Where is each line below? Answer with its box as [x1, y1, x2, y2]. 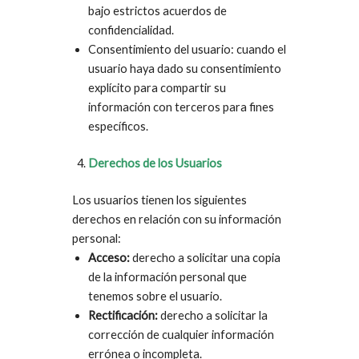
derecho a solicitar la [158, 309, 268, 323]
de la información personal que [88, 270, 247, 284]
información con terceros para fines [88, 100, 274, 115]
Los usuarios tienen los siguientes [72, 193, 247, 208]
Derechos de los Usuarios [88, 156, 222, 171]
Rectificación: [88, 309, 158, 323]
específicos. [88, 119, 148, 134]
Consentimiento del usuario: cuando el [88, 42, 286, 57]
